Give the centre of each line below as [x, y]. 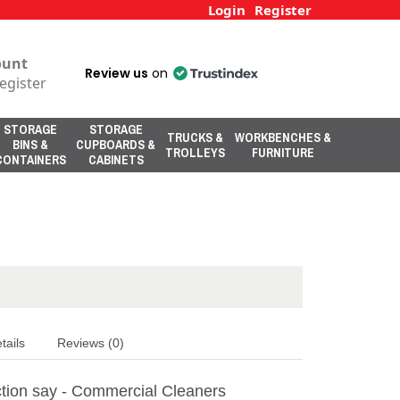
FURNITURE [283, 152]
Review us [117, 73]
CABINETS [116, 160]
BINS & [30, 145]
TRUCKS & [195, 137]
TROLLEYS [195, 152]
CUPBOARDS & [116, 145]
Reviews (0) [91, 342]
